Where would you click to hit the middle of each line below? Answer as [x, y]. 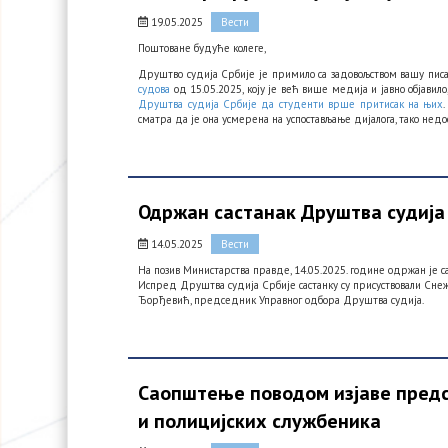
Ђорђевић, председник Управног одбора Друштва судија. [281, 300]
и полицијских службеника [260, 421]
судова [154, 89]
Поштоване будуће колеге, [202, 48]
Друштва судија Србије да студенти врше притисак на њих [291, 104]
